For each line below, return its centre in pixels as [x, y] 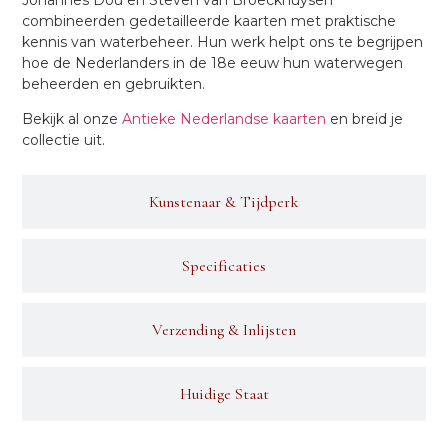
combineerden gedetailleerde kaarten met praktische [209, 20]
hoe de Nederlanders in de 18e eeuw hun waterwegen [213, 62]
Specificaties [224, 266]
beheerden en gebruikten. [114, 83]
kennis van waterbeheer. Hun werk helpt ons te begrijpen [223, 41]
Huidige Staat [224, 394]
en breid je [365, 119]
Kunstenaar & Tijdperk [224, 202]
